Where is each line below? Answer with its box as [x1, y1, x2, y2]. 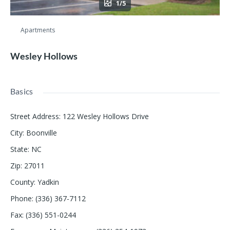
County [10, 177, 34, 187]
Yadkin [37, 177, 59, 187]
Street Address [10, 111, 59, 122]
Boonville [26, 128, 57, 138]
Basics [10, 86, 33, 97]
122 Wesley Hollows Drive [63, 111, 149, 122]
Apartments [21, 26, 55, 35]
